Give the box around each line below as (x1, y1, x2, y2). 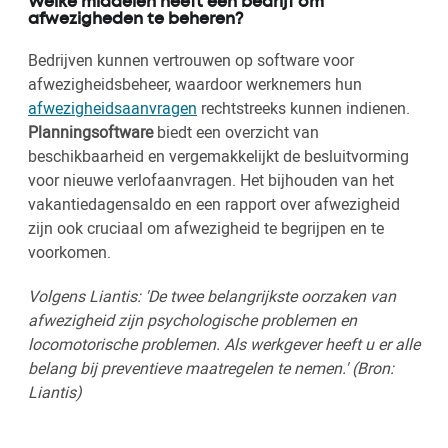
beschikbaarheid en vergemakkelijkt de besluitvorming (28, 144, 409, 167)
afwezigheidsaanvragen (28, 96, 197, 119)
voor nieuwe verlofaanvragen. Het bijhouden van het (28, 168, 394, 191)
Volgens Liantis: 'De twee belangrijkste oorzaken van (28, 284, 396, 307)
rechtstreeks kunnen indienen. (197, 96, 410, 119)
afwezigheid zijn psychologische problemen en (28, 308, 357, 331)
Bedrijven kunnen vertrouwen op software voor (28, 48, 354, 71)
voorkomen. (28, 240, 111, 263)
